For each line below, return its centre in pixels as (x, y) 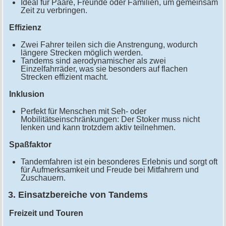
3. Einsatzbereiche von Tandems (78, 195)
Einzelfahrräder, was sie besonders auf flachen (104, 69)
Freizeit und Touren (46, 213)
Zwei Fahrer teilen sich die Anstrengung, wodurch (109, 45)
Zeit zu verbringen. (54, 11)
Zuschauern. (43, 178)
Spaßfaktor (30, 145)
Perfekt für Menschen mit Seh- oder (83, 111)
